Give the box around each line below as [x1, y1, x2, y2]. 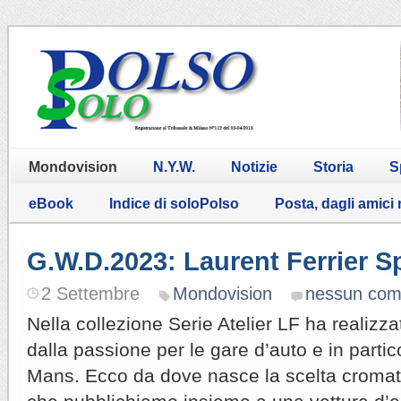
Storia [313, 158, 354, 175]
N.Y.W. [153, 158, 195, 175]
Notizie [231, 158, 277, 175]
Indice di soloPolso [109, 195, 239, 211]
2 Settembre [41, 283, 140, 303]
